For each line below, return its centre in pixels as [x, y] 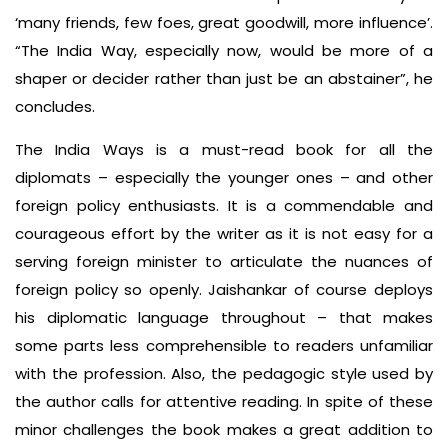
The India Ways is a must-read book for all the [224, 149]
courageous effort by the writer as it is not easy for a [224, 233]
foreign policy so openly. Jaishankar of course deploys [224, 289]
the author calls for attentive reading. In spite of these [224, 401]
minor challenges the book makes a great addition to [224, 429]
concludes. [55, 106]
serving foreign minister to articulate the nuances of [224, 261]
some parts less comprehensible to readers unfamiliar [224, 345]
